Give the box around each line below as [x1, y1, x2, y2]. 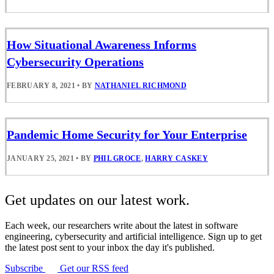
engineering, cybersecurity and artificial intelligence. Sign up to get [5, 231, 262, 242]
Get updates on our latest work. [5, 192, 190, 209]
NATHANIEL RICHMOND [94, 81, 187, 90]
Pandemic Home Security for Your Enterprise [7, 128, 247, 142]
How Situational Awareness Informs [7, 37, 196, 51]
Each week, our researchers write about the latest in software [5, 220, 238, 231]
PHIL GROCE [93, 154, 141, 163]
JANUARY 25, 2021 [7, 154, 74, 163]
